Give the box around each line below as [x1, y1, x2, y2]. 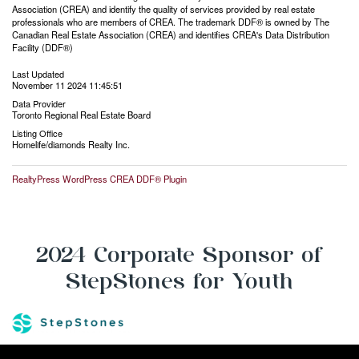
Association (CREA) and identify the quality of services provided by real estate [12, 2, 315, 15]
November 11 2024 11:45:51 [12, 78, 123, 91]
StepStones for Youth [66, 267, 293, 294]
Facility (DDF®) [12, 40, 73, 54]
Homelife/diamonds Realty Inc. [12, 137, 130, 151]
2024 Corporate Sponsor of [36, 240, 323, 268]
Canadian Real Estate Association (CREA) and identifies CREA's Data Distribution [12, 27, 329, 41]
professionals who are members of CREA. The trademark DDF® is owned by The [12, 14, 329, 28]
